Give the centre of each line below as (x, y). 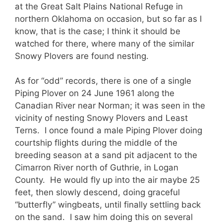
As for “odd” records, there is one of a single (103, 81)
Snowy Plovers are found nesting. (82, 56)
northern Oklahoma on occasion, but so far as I (108, 19)
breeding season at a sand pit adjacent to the (106, 155)
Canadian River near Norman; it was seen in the (110, 106)
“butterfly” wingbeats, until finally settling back (108, 205)
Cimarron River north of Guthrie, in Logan (97, 168)
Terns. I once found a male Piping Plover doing (109, 131)
